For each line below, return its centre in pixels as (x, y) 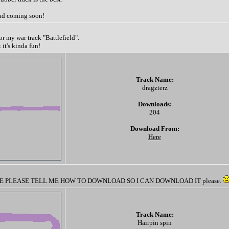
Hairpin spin (155, 223)
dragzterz (155, 88)
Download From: (155, 129)
